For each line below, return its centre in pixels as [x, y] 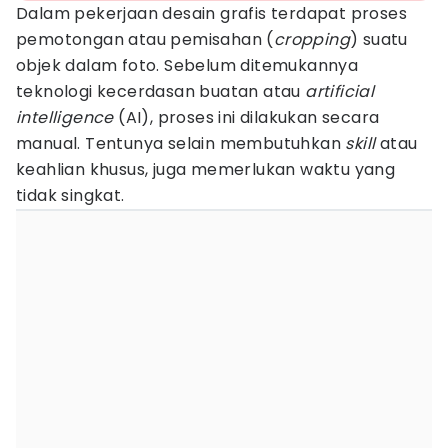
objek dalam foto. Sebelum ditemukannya [187, 65]
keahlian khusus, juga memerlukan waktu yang [206, 169]
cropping [312, 39]
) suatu [379, 39]
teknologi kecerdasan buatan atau [161, 91]
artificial [340, 91]
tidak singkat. [70, 195]
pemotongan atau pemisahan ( [145, 39]
